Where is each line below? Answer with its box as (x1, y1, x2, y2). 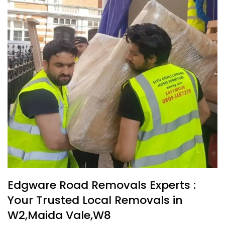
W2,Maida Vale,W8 (8, 207, 111, 223)
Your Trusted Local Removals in (8, 192, 183, 208)
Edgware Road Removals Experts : (8, 177, 196, 193)
